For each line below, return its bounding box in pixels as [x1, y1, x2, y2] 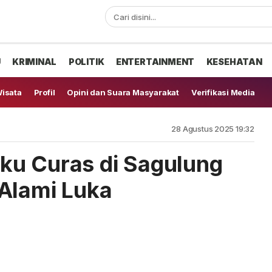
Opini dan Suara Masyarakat [67, 87, 179, 97]
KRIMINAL [12, 56, 57, 67]
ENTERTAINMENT [115, 56, 195, 67]
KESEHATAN [206, 56, 262, 67]
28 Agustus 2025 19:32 [171, 124, 254, 134]
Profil [33, 87, 55, 97]
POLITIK [68, 56, 104, 67]
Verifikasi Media [191, 87, 255, 97]
